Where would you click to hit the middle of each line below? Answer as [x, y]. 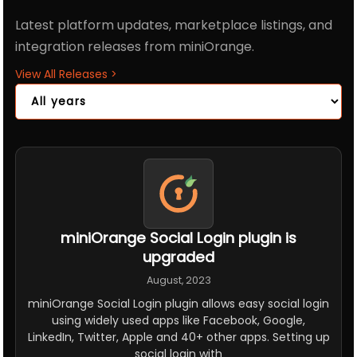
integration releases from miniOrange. [135, 47]
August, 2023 [178, 280]
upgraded [178, 257]
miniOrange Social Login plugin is [178, 237]
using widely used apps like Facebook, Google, [178, 320]
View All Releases [63, 75]
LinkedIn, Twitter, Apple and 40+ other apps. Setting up [178, 337]
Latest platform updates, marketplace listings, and [174, 25]
